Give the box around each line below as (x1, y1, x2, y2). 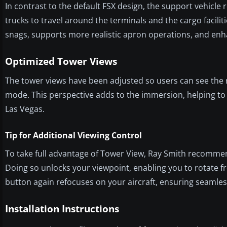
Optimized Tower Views (5, 54, 117, 68)
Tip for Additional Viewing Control (5, 129, 142, 141)
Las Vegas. (5, 103, 45, 115)
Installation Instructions (5, 202, 119, 215)
